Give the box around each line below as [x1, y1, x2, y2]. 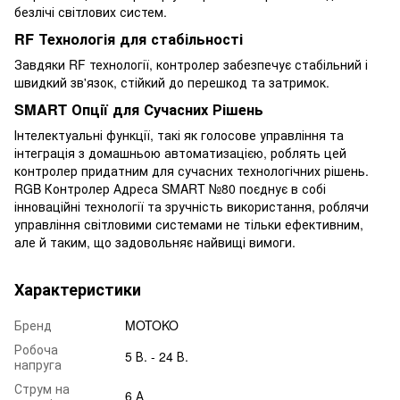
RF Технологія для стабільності [14, 28, 243, 49]
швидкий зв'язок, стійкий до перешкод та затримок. [14, 72, 329, 91]
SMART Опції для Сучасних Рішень [14, 98, 263, 120]
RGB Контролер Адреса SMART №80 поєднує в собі [14, 179, 326, 197]
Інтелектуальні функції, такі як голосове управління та [14, 125, 344, 144]
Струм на [14, 379, 70, 397]
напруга [14, 354, 62, 373]
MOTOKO [125, 315, 179, 334]
